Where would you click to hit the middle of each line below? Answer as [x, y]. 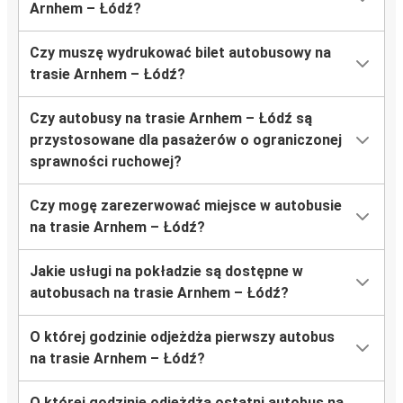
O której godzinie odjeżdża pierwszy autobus [182, 337]
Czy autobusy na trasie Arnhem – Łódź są [171, 119]
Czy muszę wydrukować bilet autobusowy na [180, 53]
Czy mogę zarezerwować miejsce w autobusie [186, 206]
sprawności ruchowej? [106, 162]
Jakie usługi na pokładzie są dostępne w [166, 272]
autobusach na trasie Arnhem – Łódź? [159, 293]
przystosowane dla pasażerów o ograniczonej [186, 140]
